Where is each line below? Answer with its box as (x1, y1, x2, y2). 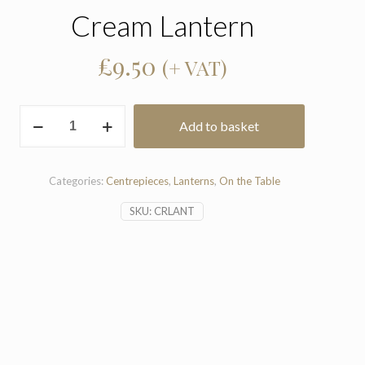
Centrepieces (105, 174, 169, 187)
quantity (19, 140, 59, 153)
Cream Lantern (70, 8, 254, 42)
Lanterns (173, 174, 214, 187)
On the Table (218, 174, 280, 187)
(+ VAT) (161, 54, 227, 81)
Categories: (48, 174, 106, 187)
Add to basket (179, 118, 260, 134)
